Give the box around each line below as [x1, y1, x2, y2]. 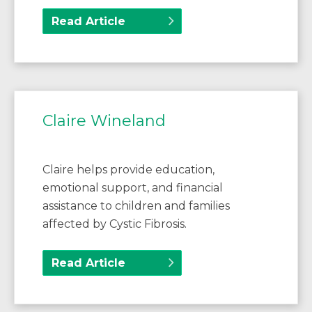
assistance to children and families [42, 198, 230, 212]
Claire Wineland [42, 111, 166, 130]
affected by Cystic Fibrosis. [42, 217, 187, 231]
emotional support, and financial [42, 180, 223, 194]
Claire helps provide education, [42, 162, 214, 176]
